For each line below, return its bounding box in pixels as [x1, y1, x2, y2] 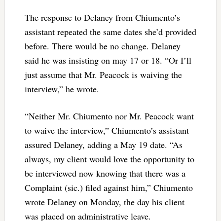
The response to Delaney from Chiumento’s [24, 11, 180, 23]
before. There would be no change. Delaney [24, 39, 181, 52]
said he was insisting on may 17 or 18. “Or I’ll [24, 54, 191, 66]
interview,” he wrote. [24, 82, 99, 95]
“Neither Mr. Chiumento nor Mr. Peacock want [24, 110, 194, 122]
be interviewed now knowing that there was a [24, 167, 185, 179]
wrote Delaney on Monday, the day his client [24, 195, 184, 208]
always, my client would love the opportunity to [24, 152, 194, 165]
